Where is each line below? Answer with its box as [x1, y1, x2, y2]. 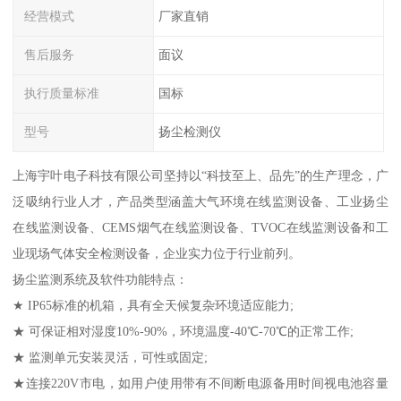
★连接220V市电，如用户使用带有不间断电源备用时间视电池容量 [13, 375, 388, 390]
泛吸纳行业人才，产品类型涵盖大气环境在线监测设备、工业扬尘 [13, 193, 388, 209]
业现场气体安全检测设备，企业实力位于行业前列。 [13, 245, 302, 260]
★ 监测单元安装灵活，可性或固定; [13, 349, 209, 364]
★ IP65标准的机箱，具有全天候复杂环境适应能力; [13, 297, 294, 312]
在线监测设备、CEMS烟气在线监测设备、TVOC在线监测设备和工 [13, 219, 388, 235]
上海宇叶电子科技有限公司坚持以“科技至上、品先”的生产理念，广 [13, 167, 388, 183]
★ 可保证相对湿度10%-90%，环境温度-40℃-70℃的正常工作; [13, 323, 354, 338]
